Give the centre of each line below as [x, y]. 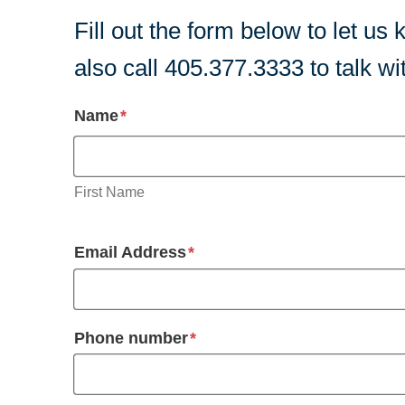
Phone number [131, 338]
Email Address [130, 252]
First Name [109, 192]
